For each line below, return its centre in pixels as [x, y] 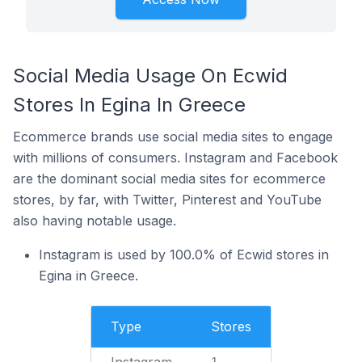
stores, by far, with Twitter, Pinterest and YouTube [167, 200]
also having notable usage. [95, 221]
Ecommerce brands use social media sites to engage [173, 137]
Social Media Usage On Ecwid [150, 76]
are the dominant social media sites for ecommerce [169, 179]
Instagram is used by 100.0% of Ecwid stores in [184, 255]
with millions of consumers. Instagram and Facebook [175, 158]
